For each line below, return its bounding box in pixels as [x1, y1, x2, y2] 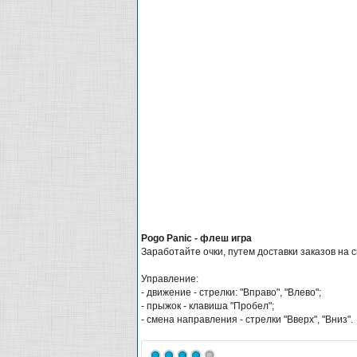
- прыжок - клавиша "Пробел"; [141, 300, 274, 312]
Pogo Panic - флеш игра [141, 232, 252, 244]
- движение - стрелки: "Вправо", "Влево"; [141, 286, 321, 298]
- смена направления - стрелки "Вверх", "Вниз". [141, 313, 353, 325]
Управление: [141, 273, 198, 284]
